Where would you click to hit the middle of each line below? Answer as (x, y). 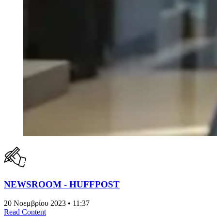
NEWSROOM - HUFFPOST (62, 184)
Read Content (25, 212)
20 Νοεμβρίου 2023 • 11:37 (47, 203)
